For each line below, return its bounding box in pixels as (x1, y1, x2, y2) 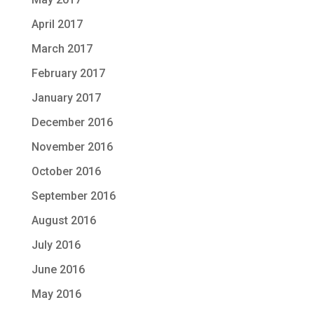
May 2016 (31, 287, 81, 301)
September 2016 (31, 189, 116, 203)
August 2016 (31, 214, 96, 227)
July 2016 (31, 238, 81, 252)
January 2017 (31, 91, 101, 104)
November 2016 (31, 140, 113, 153)
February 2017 (31, 67, 105, 80)
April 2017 (31, 18, 83, 31)
